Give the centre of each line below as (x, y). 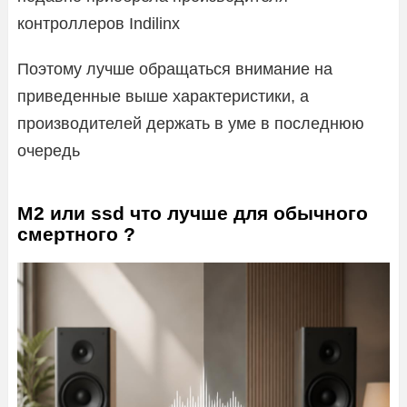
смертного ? (76, 233)
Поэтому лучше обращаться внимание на (175, 69)
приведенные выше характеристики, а (163, 96)
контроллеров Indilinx (99, 23)
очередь (49, 150)
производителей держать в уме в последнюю (191, 123)
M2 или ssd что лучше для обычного (193, 213)
